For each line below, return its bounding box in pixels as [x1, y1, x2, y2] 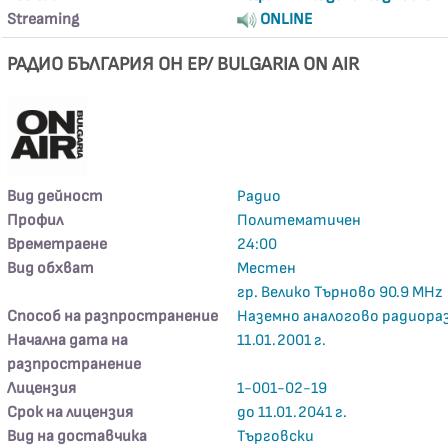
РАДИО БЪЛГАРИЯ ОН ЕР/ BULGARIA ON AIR [7, 53, 360, 76]
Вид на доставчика [7, 427, 148, 446]
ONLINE [257, 10, 314, 29]
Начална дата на [7, 331, 129, 350]
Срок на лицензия [7, 403, 134, 422]
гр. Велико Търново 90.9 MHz [237, 283, 443, 302]
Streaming [7, 10, 80, 29]
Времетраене [7, 235, 108, 254]
